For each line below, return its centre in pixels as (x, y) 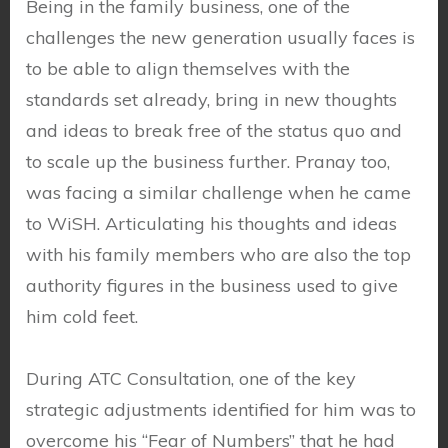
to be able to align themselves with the (188, 68)
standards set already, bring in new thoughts (211, 99)
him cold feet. (82, 316)
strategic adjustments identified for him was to (221, 409)
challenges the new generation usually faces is (220, 37)
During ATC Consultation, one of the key (191, 378)
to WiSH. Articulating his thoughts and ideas (211, 223)
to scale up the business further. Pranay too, (208, 161)
